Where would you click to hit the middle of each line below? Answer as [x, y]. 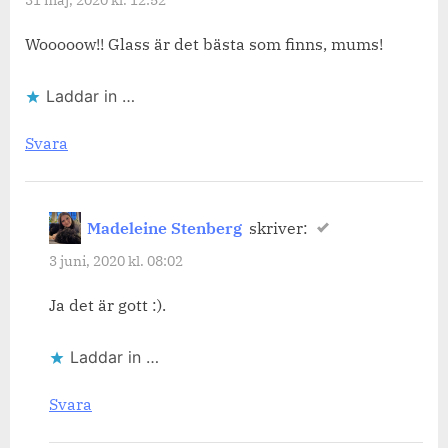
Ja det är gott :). [107, 305]
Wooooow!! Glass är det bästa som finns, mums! [204, 43]
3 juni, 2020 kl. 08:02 [116, 261]
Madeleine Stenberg [165, 228]
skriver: [278, 228]
